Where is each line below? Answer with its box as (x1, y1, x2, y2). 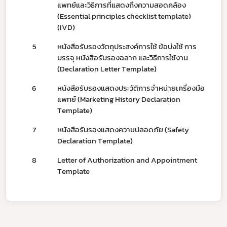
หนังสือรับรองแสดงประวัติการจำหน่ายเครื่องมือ (57, 82, 205, 94)
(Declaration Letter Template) (57, 63, 157, 74)
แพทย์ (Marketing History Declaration (57, 93, 180, 105)
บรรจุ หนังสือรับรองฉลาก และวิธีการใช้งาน (57, 52, 188, 63)
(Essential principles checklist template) (57, 10, 191, 22)
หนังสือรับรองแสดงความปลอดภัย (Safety (57, 124, 189, 135)
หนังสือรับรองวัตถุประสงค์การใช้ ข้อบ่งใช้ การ (57, 41, 197, 52)
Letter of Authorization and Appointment (57, 154, 197, 166)
